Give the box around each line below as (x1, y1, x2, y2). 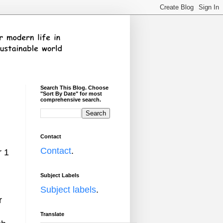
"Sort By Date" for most (40, 91, 102, 97)
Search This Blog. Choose (40, 85, 109, 91)
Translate (40, 211, 64, 217)
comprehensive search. (40, 97, 101, 103)
